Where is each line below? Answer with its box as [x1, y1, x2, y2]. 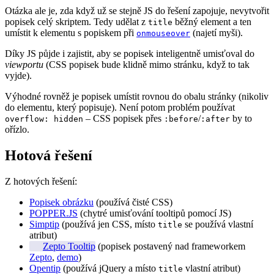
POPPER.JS [29, 207, 78, 218]
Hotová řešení [5, 147, 92, 163]
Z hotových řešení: [5, 176, 77, 187]
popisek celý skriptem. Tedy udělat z [5, 16, 148, 27]
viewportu [5, 59, 43, 70]
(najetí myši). [190, 27, 243, 38]
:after [201, 114, 230, 124]
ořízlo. [5, 124, 29, 135]
